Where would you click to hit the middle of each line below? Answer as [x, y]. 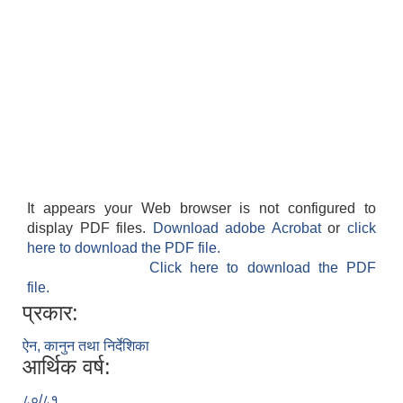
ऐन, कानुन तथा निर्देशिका [86, 346]
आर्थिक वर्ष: [67, 367]
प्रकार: [50, 313]
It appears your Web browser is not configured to [201, 209]
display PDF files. [90, 228]
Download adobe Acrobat [240, 228]
